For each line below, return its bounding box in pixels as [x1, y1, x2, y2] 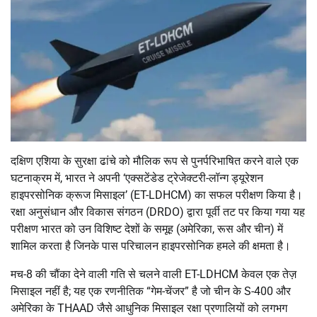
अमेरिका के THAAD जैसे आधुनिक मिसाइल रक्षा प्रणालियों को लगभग [11, 301, 287, 315]
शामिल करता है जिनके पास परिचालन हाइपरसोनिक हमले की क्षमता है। [11, 238, 291, 253]
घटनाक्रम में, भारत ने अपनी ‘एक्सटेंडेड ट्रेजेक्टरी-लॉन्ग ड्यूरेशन [11, 171, 263, 185]
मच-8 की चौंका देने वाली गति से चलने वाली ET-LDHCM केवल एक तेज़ [11, 267, 296, 281]
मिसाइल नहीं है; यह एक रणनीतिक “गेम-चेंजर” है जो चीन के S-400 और [11, 284, 291, 298]
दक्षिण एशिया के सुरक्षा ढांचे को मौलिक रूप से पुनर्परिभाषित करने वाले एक [11, 154, 299, 168]
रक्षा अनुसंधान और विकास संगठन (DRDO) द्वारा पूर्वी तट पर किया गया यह [11, 204, 305, 219]
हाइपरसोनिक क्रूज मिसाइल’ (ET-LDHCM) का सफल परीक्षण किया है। [11, 188, 303, 202]
